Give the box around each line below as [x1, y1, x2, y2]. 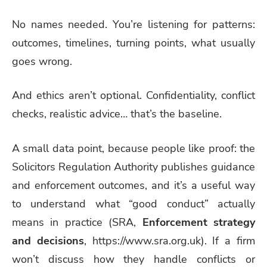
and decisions [12, 234, 84, 249]
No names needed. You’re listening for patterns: [12, 17, 255, 32]
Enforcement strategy [142, 215, 256, 230]
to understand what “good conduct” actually [12, 197, 255, 212]
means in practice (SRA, [12, 215, 142, 230]
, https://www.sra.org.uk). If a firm [83, 234, 256, 249]
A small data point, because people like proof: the [12, 141, 255, 156]
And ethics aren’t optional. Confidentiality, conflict [12, 88, 255, 103]
